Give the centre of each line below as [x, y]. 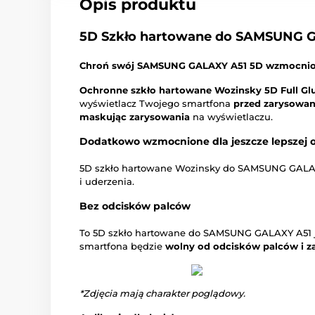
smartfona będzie [122, 246]
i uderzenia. [107, 182]
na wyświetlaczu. [231, 117]
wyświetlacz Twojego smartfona [156, 104]
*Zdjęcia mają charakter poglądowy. [162, 294]
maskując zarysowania [135, 117]
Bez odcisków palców [135, 206]
